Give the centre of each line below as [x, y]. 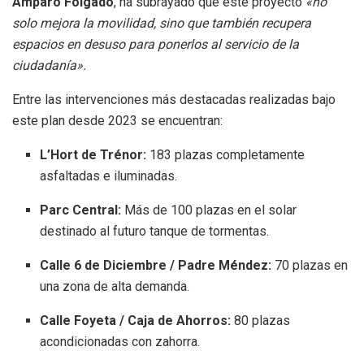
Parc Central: [81, 210]
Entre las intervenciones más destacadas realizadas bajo [174, 100]
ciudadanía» [48, 66]
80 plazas [261, 321]
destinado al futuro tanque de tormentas [154, 232]
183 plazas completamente [226, 155]
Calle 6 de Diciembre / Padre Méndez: [156, 266]
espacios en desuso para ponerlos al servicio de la [156, 45]
